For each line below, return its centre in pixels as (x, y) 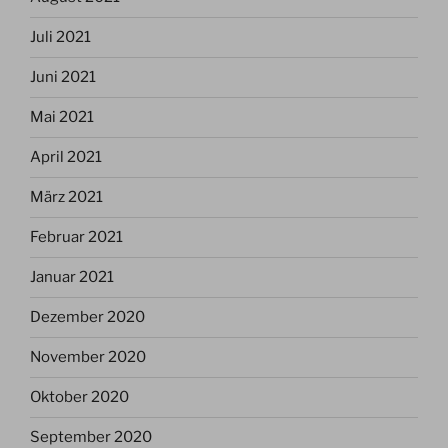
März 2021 (66, 197)
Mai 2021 (62, 117)
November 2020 (88, 357)
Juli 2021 (60, 37)
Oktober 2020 (79, 397)
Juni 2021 (63, 77)
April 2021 (66, 157)
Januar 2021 (72, 277)
